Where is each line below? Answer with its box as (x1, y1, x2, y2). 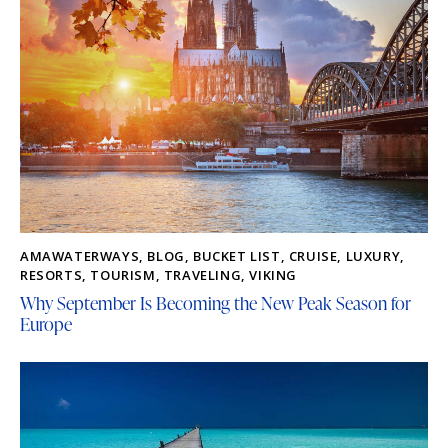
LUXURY (345, 247, 401, 266)
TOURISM (90, 266, 156, 285)
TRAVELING (163, 266, 242, 285)
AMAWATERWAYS (20, 247, 140, 266)
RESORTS (20, 266, 83, 285)
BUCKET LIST (193, 247, 281, 266)
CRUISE (288, 247, 338, 266)
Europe (20, 310, 72, 336)
